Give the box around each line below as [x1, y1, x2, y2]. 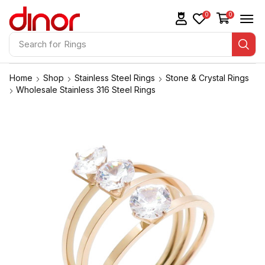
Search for [18, 38, 61, 50]
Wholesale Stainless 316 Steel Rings [16, 85, 156, 95]
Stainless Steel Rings [75, 73, 155, 83]
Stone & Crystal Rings [166, 73, 249, 83]
